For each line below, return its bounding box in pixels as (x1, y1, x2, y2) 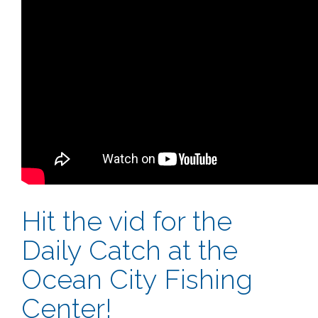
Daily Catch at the (21, 234, 238, 266)
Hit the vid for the (21, 204, 232, 237)
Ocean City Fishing (21, 263, 253, 295)
